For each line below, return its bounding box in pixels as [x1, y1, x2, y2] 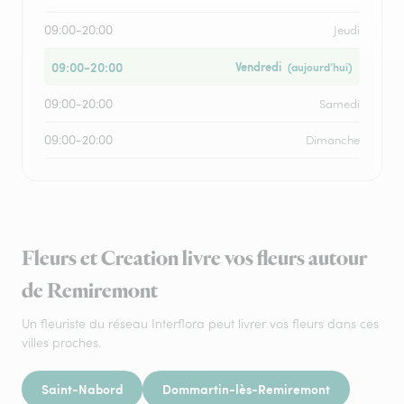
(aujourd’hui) [285, 60, 353, 75]
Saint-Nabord [41, 380, 123, 398]
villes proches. [22, 335, 101, 351]
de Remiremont [22, 277, 158, 306]
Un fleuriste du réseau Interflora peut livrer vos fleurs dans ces [22, 316, 379, 332]
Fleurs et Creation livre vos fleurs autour [22, 244, 367, 273]
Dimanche [306, 133, 360, 148]
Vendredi [235, 59, 281, 75]
